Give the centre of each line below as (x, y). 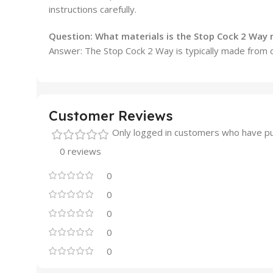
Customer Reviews (111, 115)
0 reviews (80, 151)
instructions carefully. (93, 9)
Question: (72, 36)
